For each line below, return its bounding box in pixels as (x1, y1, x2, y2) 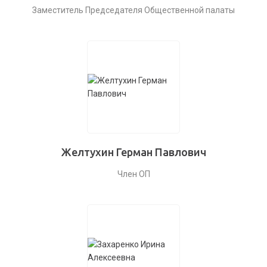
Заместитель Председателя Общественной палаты (32, 5, 235, 15)
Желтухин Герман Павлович (61, 146, 206, 158)
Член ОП (117, 169, 150, 179)
